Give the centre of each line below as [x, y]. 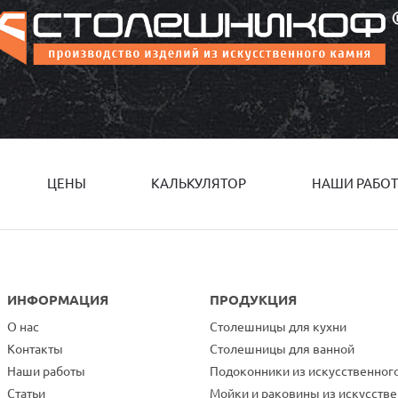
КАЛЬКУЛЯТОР [199, 183]
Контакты [35, 349]
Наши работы [46, 371]
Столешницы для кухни [278, 327]
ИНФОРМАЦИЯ [58, 300]
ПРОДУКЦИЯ [253, 300]
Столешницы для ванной [282, 349]
